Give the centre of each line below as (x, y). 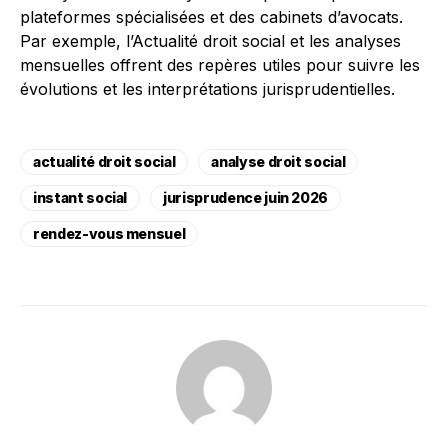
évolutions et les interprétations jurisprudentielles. (207, 89)
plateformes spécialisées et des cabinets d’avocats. (211, 17)
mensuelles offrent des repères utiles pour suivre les (220, 65)
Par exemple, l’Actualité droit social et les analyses (210, 41)
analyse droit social (278, 161)
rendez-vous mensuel (109, 233)
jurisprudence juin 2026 (246, 197)
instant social (80, 197)
